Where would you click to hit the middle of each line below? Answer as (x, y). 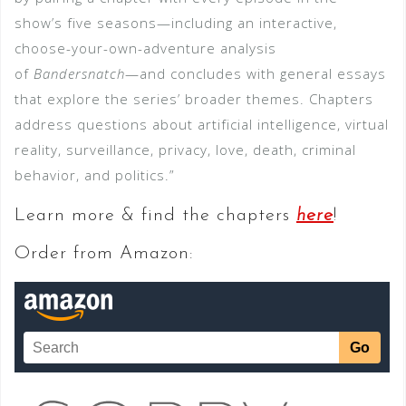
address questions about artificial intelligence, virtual (202, 124)
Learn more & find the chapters (155, 215)
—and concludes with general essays (256, 73)
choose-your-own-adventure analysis (145, 48)
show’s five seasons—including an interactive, (176, 22)
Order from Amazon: (104, 253)
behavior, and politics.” (95, 174)
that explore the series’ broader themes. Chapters (194, 98)
